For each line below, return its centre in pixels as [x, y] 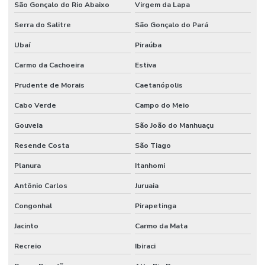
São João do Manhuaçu [174, 125]
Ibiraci [145, 246]
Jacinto [26, 226]
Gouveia [28, 125]
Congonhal [33, 206]
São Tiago [153, 145]
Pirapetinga [155, 206]
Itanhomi [150, 165]
